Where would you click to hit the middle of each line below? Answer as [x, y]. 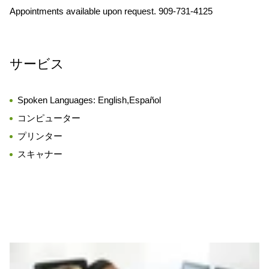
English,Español [129, 100]
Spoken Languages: [58, 100]
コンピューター [49, 118]
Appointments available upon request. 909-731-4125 [111, 11]
